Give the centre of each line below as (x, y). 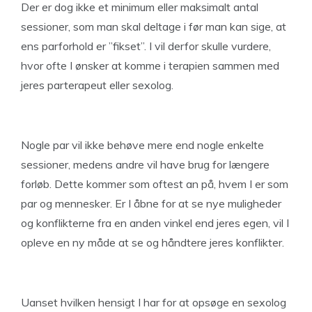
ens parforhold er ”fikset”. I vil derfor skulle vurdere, (146, 46)
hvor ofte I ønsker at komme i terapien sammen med (150, 65)
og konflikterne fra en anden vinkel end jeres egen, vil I (155, 223)
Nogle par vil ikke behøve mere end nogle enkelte (142, 145)
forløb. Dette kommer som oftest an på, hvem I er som (155, 184)
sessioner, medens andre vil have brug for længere (145, 164)
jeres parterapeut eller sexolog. (97, 85)
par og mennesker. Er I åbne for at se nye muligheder (151, 203)
